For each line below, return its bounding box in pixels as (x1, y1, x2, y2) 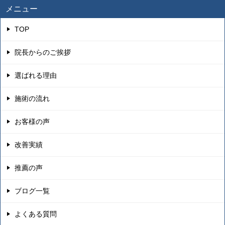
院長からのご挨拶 (15, 48, 71, 56)
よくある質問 (15, 209, 57, 218)
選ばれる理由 (15, 71, 57, 79)
